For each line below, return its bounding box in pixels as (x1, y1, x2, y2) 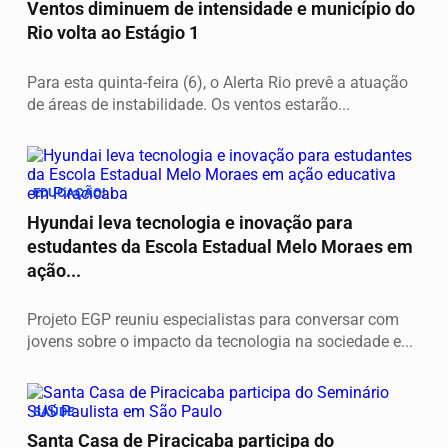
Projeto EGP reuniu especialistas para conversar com (27, 310, 399, 330)
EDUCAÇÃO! (33, 185, 106, 201)
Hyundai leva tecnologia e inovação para (27, 212, 353, 233)
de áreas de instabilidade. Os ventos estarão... (27, 94, 350, 114)
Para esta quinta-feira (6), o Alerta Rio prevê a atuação (27, 72, 408, 92)
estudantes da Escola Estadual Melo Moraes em (27, 236, 413, 257)
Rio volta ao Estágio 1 (27, 22, 199, 43)
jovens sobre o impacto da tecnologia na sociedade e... (27, 332, 413, 352)
